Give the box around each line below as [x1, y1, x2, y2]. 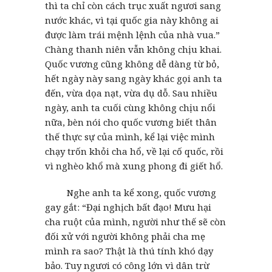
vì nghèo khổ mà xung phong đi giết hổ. [45, 159, 223, 172]
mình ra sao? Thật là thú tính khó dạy [45, 244, 213, 257]
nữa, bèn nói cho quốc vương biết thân [45, 115, 217, 128]
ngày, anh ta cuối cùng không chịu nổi [45, 101, 216, 114]
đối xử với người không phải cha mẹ [45, 229, 205, 242]
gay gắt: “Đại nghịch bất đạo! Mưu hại [45, 200, 211, 213]
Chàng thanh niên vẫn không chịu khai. [45, 42, 222, 55]
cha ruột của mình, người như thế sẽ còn [45, 215, 226, 228]
